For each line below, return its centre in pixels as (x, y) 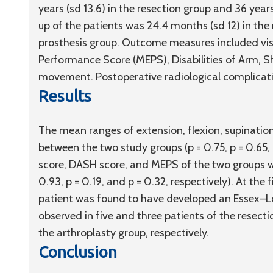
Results (65, 96)
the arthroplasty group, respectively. (124, 233)
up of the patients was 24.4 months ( (126, 26)
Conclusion (78, 252)
